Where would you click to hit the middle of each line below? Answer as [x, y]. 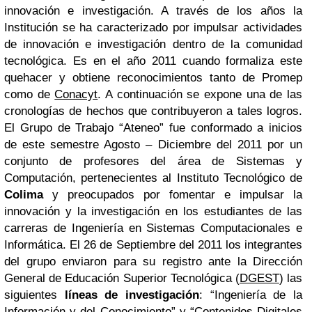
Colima [24, 195]
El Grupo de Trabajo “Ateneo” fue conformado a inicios [153, 128]
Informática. [37, 245]
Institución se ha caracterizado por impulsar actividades [153, 28]
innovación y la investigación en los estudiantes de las [153, 211]
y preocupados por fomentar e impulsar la [173, 195]
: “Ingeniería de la [251, 295]
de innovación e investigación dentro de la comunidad [153, 44]
